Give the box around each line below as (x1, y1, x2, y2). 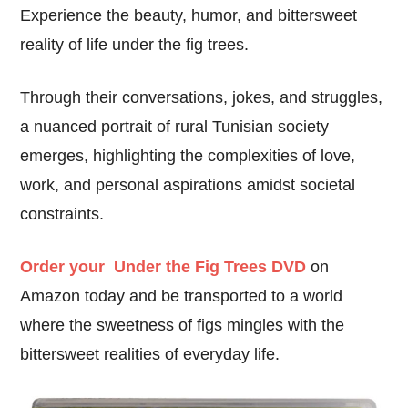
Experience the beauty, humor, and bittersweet (20, 5, 358, 25)
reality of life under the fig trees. (20, 35, 250, 54)
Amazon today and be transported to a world (20, 286, 343, 305)
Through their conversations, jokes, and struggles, (20, 87, 383, 107)
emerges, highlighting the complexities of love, (20, 146, 356, 165)
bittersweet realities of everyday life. (20, 344, 285, 363)
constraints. (20, 204, 105, 223)
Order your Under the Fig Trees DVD (20, 257, 307, 276)
